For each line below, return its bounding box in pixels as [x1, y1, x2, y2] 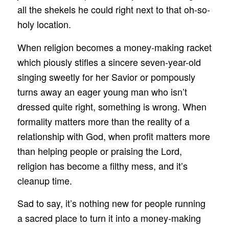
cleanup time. [17, 173, 72, 187]
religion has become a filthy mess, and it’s [17, 158, 188, 172]
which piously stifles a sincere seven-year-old [17, 55, 201, 68]
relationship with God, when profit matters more [17, 129, 210, 143]
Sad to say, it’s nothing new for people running [17, 196, 205, 210]
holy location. [17, 17, 71, 31]
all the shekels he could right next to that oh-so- [17, 3, 210, 16]
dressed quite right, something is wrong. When [17, 99, 207, 113]
